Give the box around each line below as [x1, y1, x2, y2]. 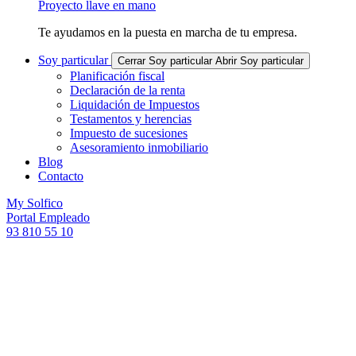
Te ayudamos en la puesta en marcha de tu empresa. [38, 25, 297, 39]
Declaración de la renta [70, 83, 185, 97]
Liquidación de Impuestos [70, 98, 199, 111]
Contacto [38, 169, 83, 183]
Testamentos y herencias [70, 112, 192, 126]
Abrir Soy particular [215, 55, 304, 67]
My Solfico [6, 196, 63, 210]
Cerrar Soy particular [118, 55, 212, 67]
